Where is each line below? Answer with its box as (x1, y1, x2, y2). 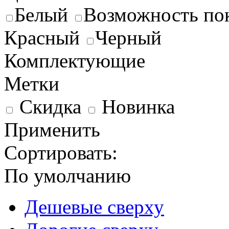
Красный (4, 26, 85, 49)
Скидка (19, 95, 81, 118)
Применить (4, 118, 100, 141)
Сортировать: (4, 141, 118, 164)
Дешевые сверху (25, 195, 164, 218)
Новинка (102, 95, 175, 118)
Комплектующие (4, 49, 145, 72)
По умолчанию (4, 164, 131, 187)
